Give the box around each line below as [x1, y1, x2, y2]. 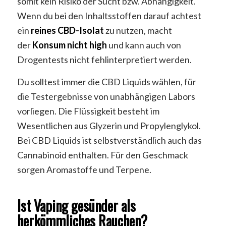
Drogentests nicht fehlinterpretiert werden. [17, 53, 192, 65]
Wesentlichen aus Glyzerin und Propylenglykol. [17, 120, 201, 132]
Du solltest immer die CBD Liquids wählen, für [17, 76, 196, 88]
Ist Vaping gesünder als [17, 195, 136, 216]
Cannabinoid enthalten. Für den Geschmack [17, 149, 188, 161]
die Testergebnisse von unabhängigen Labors [17, 91, 195, 102]
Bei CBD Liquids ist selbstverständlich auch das [17, 135, 202, 146]
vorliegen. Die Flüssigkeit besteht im [17, 105, 159, 117]
